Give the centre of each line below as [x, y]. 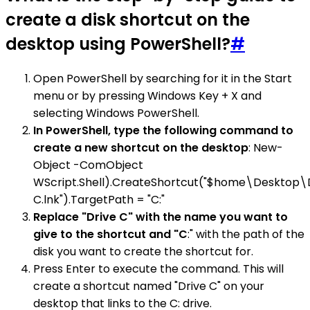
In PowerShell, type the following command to [163, 130]
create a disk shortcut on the [128, 19]
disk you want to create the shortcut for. [143, 251]
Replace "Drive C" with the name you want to [161, 217]
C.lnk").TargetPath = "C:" [99, 199]
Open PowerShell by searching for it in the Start [163, 78]
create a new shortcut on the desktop [141, 147]
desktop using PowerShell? [118, 44]
